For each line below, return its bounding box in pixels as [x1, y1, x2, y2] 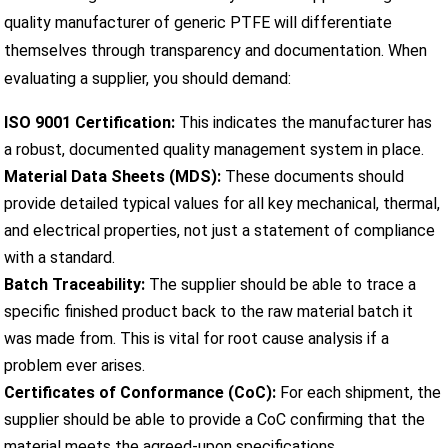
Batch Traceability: [4, 274, 146, 294]
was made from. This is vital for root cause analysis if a [4, 328, 390, 348]
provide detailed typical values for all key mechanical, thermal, [4, 193, 441, 213]
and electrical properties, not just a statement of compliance [4, 220, 436, 240]
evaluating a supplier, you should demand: [4, 68, 292, 88]
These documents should [221, 166, 405, 186]
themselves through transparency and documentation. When [4, 40, 428, 60]
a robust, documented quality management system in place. [4, 139, 425, 159]
